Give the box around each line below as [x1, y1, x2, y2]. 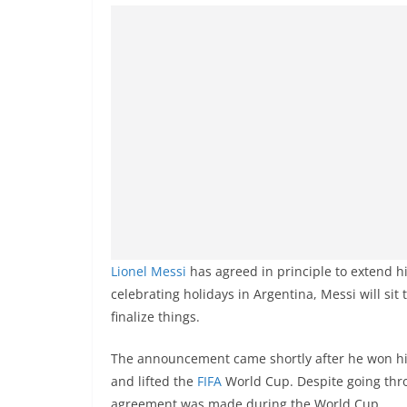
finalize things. [111, 308, 200, 325]
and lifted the [111, 372, 197, 390]
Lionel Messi [111, 263, 186, 280]
